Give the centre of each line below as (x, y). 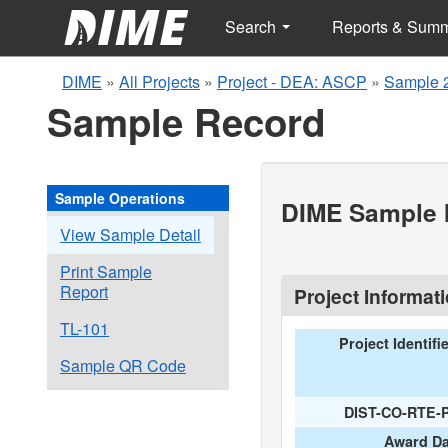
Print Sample (106, 271)
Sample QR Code (123, 365)
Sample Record (186, 121)
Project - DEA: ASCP (292, 81)
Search (252, 26)
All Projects (159, 81)
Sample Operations (120, 198)
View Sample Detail (130, 234)
